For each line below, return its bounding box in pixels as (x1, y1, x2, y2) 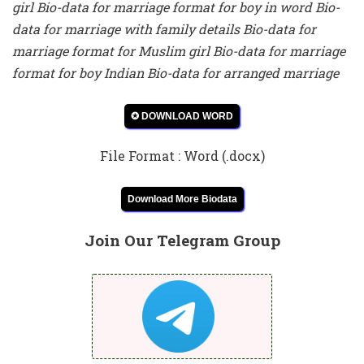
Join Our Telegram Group (84, 230, 280, 250)
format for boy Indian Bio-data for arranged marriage (12, 64, 339, 81)
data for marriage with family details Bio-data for (12, 20, 316, 37)
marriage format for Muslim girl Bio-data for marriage (12, 42, 345, 59)
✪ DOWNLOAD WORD (131, 110, 233, 122)
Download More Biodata (127, 193, 237, 205)
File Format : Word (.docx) (99, 147, 265, 164)
